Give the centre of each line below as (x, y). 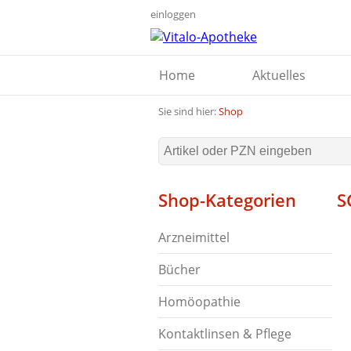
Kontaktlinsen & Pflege (225, 334)
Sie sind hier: (188, 111)
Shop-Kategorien (227, 200)
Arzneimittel (194, 237)
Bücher (179, 270)
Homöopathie (199, 302)
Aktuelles (279, 75)
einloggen (173, 14)
